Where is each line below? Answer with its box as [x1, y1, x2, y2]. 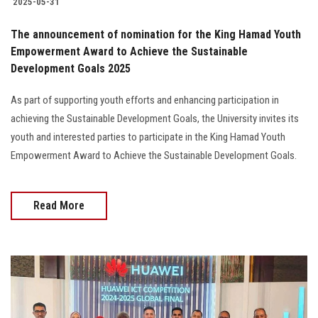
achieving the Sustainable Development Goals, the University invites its [11, 111, 299, 125]
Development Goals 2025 [11, 61, 131, 75]
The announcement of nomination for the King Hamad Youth [11, 27, 301, 41]
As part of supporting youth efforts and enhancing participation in [11, 93, 279, 106]
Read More [33, 198, 84, 212]
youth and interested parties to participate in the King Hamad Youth [11, 130, 285, 143]
